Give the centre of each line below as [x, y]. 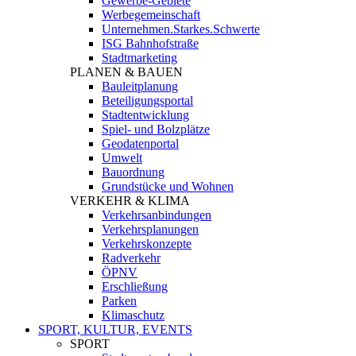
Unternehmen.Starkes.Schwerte [181, 29]
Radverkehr [131, 258]
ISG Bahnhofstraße [150, 44]
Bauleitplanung [140, 87]
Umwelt [122, 158]
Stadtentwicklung [145, 115]
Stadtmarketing [139, 58]
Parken [119, 301]
